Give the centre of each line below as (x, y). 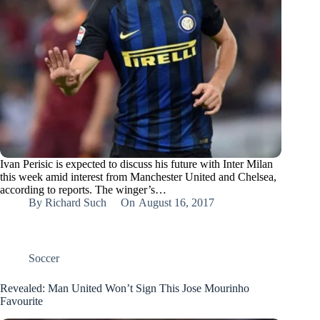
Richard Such (76, 203)
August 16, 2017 (176, 203)
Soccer (44, 259)
